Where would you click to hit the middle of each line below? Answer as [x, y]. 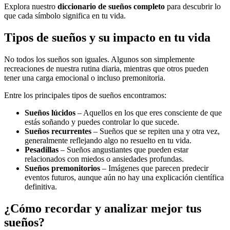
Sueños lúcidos [50, 112]
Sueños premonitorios [62, 168]
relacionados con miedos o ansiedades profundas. [104, 159]
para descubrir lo [193, 7]
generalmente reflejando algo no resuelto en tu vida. [108, 140]
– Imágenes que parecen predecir [154, 168]
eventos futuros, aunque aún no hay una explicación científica [124, 177]
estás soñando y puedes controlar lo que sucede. [102, 122]
